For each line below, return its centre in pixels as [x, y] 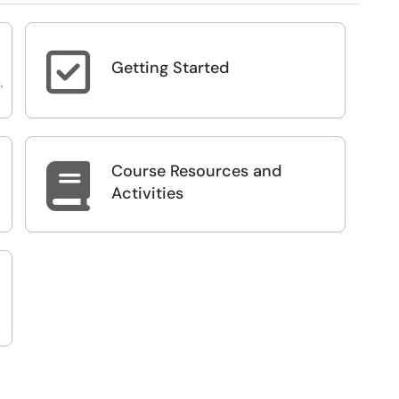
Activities [147, 193]
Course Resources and [196, 171]
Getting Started [170, 68]
